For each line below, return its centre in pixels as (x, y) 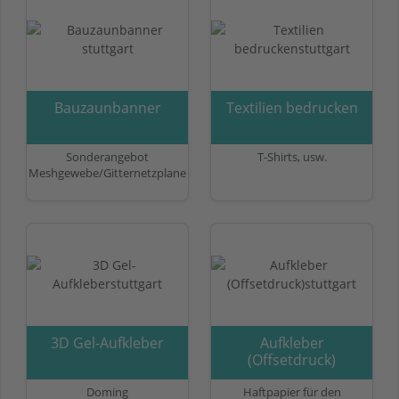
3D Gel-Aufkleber (107, 342)
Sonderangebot (107, 156)
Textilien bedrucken (292, 107)
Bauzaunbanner (107, 107)
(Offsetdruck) (292, 359)
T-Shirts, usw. (292, 156)
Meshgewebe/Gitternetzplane (107, 172)
